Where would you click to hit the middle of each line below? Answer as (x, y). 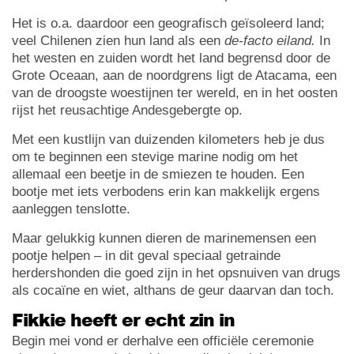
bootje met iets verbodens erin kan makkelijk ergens (166, 191)
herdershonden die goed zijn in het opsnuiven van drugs (176, 273)
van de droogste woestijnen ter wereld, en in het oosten (175, 92)
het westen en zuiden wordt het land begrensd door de (171, 58)
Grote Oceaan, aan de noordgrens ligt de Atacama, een (174, 75)
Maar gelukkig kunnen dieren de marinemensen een (164, 238)
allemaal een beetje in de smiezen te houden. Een (158, 174)
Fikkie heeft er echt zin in (123, 319)
